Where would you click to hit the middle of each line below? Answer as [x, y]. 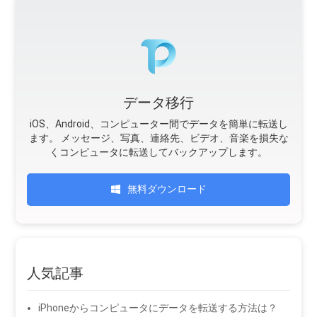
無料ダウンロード [167, 189]
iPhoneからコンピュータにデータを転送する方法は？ [158, 307]
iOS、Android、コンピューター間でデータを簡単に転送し [158, 123]
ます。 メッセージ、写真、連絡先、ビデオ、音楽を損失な [158, 138]
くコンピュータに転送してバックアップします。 [158, 152]
